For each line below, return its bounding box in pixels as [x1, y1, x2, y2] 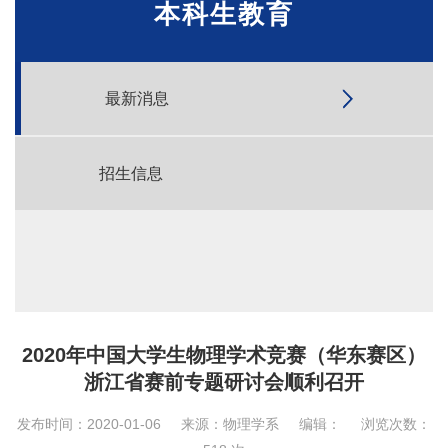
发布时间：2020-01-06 [17, 416, 161, 432]
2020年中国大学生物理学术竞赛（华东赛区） [22, 344, 426, 366]
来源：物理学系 [181, 416, 279, 432]
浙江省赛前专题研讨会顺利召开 [84, 371, 364, 393]
